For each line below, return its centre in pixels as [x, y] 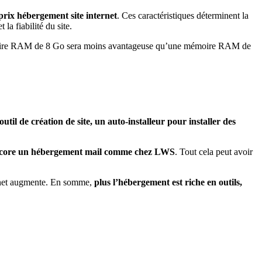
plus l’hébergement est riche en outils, [168, 182]
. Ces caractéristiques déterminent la [183, 15]
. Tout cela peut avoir [214, 152]
